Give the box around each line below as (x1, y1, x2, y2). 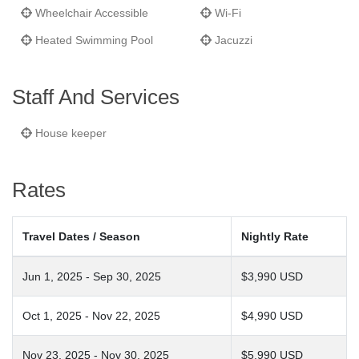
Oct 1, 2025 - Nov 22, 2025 (22, 309, 160, 322)
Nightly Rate (241, 230, 309, 243)
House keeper (32, 127, 107, 139)
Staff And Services (12, 86, 179, 108)
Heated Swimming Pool (32, 34, 153, 46)
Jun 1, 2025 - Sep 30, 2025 (22, 270, 161, 283)
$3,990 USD (241, 270, 303, 283)
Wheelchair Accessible (32, 6, 148, 19)
